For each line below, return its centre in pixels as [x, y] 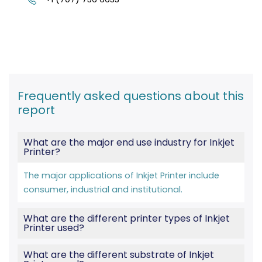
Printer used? [54, 227]
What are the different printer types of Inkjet [127, 218]
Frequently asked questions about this [131, 96]
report [36, 110]
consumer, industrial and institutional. [103, 189]
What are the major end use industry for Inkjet [129, 142]
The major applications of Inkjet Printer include [121, 175]
